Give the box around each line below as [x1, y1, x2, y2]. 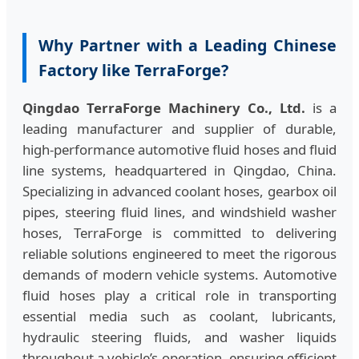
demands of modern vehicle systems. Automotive [22, 265, 337, 284]
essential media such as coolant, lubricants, [22, 307, 337, 326]
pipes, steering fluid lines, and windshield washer [22, 203, 337, 222]
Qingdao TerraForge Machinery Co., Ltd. [22, 99, 305, 118]
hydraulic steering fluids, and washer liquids [22, 328, 337, 347]
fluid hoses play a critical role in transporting [22, 286, 337, 305]
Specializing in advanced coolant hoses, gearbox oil [22, 182, 337, 201]
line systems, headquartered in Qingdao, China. [22, 161, 337, 180]
